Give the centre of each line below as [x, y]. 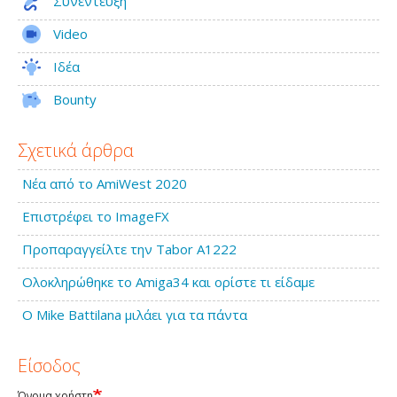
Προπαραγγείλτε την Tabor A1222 [129, 249]
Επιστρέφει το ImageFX [96, 216]
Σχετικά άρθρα [76, 150]
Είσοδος [49, 366]
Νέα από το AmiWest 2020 [105, 183]
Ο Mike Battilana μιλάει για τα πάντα [135, 315]
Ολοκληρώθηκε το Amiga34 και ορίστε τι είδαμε [168, 282]
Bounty [75, 99]
